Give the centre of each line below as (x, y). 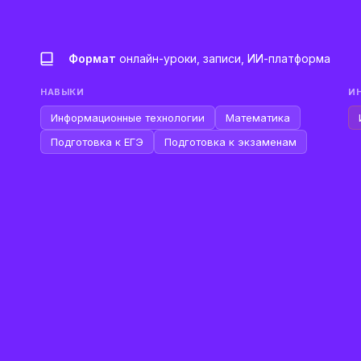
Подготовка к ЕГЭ (97, 142)
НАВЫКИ (62, 92)
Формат (92, 58)
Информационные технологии (128, 118)
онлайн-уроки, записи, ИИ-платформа (223, 58)
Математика (258, 118)
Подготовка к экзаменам (230, 142)
